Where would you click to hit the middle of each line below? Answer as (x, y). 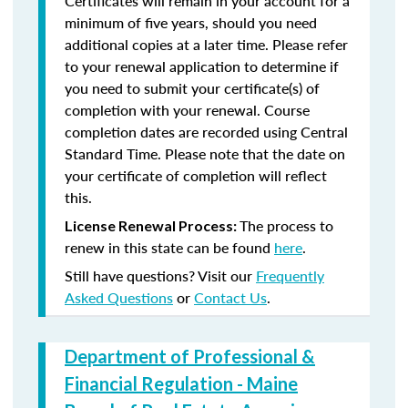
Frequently (290, 275)
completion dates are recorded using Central (206, 132)
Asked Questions (119, 297)
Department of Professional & (190, 356)
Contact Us (230, 297)
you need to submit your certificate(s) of (192, 88)
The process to (286, 225)
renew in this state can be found (169, 247)
